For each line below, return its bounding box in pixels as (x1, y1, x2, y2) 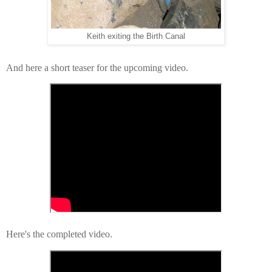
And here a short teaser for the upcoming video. (6, 62, 188, 73)
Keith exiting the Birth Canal (87, 32, 185, 41)
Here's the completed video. (6, 229, 112, 240)
